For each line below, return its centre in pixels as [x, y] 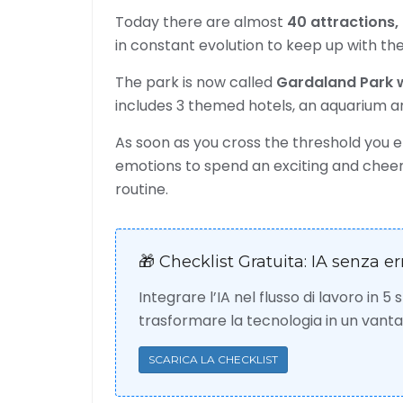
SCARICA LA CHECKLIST [213, 359]
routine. [142, 189]
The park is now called [196, 82]
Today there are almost [201, 22]
